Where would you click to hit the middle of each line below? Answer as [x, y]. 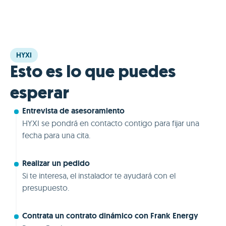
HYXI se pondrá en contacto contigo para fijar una [111, 123]
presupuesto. [46, 187]
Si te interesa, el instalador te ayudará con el [99, 175]
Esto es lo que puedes [93, 73]
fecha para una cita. [56, 135]
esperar [40, 94]
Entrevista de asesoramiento [73, 110]
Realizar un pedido [56, 163]
